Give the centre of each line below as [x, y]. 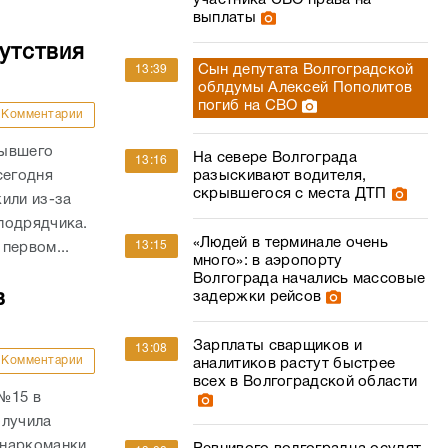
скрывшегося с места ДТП [289, 194]
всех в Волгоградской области [305, 382]
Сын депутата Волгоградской [305, 70]
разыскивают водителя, [279, 176]
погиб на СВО [247, 106]
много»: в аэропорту [267, 261]
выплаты [224, 18]
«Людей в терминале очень [290, 243]
